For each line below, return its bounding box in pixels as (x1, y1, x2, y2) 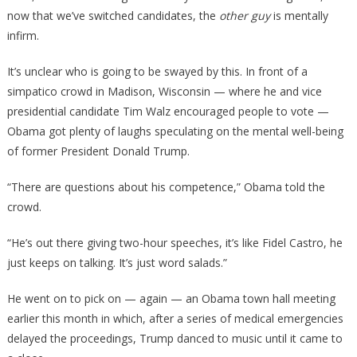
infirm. (6, 28, 39, 43)
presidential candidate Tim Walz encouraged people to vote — (6, 104, 329, 119)
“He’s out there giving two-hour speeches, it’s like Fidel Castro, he (6, 235, 343, 250)
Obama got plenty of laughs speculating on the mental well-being (6, 124, 343, 139)
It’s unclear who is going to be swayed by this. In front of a (6, 64, 308, 79)
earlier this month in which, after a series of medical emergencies (6, 311, 343, 326)
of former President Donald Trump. (6, 143, 190, 159)
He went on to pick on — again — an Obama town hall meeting (6, 291, 335, 306)
